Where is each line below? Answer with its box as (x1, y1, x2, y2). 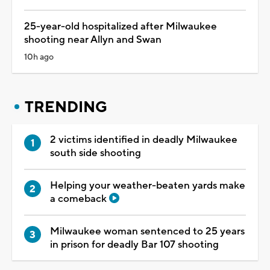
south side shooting (50, 146, 141, 160)
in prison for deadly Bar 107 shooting (50, 237, 219, 251)
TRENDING (25, 97, 107, 117)
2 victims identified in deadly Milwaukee (50, 133, 237, 146)
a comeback (50, 192, 109, 206)
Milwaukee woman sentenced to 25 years (50, 224, 245, 238)
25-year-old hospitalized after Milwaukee (24, 19, 217, 33)
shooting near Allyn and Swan (24, 33, 162, 46)
